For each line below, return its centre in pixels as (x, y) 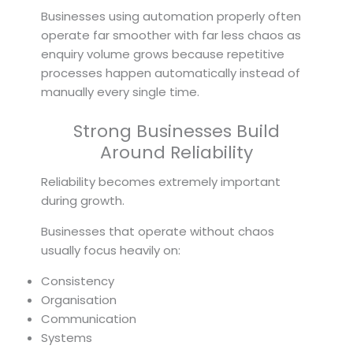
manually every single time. (120, 91)
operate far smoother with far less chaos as (171, 35)
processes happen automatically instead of (171, 72)
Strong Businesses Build (176, 131)
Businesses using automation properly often (171, 16)
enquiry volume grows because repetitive (163, 54)
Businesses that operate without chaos (158, 231)
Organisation (79, 299)
